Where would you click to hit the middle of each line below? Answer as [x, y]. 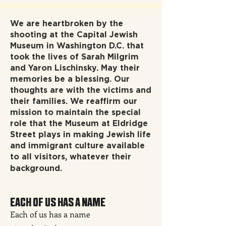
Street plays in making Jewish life [80, 134]
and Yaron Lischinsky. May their [75, 68]
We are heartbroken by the [67, 23]
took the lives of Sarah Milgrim [74, 57]
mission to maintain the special [75, 112]
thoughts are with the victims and [81, 90]
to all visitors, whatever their [71, 157]
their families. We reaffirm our [74, 101]
